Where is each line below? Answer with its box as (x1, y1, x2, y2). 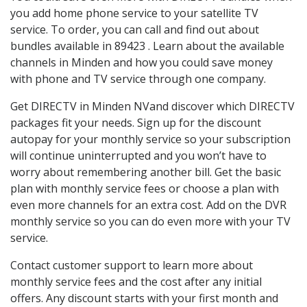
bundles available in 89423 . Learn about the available (10, 38, 284, 54)
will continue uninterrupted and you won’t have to (10, 148, 267, 164)
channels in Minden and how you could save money (10, 55, 273, 71)
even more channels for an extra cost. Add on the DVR (10, 197, 286, 213)
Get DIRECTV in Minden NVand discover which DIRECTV (10, 99, 295, 114)
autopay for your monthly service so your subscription (10, 132, 291, 147)
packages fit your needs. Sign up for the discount (10, 115, 261, 131)
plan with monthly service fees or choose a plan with (10, 181, 279, 197)
